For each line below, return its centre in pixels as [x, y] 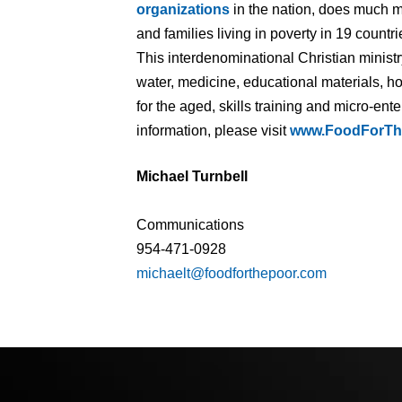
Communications [190, 224]
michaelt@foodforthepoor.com [232, 273]
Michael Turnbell [192, 176]
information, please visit [213, 130]
